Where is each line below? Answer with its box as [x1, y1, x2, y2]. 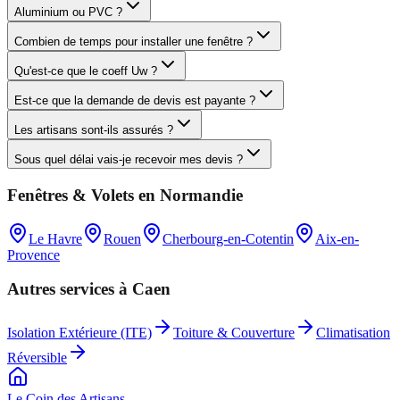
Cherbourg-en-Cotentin [162, 230, 294, 246]
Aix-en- [315, 230, 359, 246]
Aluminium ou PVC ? [14, 5, 122, 20]
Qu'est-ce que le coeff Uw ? [14, 64, 157, 79]
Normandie [160, 185, 243, 204]
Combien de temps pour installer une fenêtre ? [14, 35, 253, 49]
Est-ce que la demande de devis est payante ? [14, 94, 255, 108]
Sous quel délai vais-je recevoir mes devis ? [14, 153, 243, 167]
